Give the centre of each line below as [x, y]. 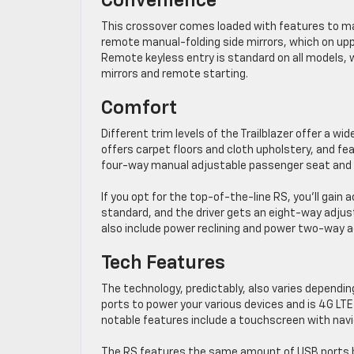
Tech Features [163, 263]
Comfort [139, 108]
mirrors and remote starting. [175, 74]
